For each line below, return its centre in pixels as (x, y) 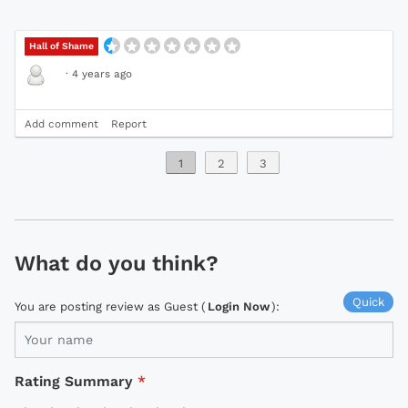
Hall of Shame (62, 46)
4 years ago (102, 74)
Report (129, 124)
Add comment (61, 124)
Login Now (239, 307)
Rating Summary (74, 382)
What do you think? (117, 264)
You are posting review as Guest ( (110, 307)
